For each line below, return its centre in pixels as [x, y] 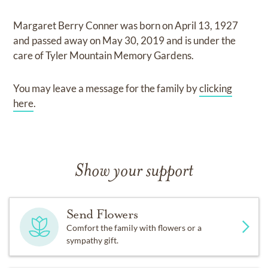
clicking [216, 88]
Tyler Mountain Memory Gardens [119, 55]
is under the [211, 40]
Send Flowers [102, 214]
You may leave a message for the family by [106, 88]
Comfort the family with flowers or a [134, 228]
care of [30, 55]
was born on [148, 25]
